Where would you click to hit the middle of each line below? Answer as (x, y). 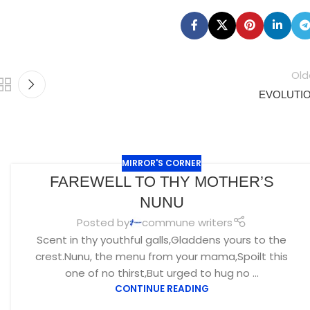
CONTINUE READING (162, 289)
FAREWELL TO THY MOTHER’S (162, 182)
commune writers (188, 222)
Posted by (103, 222)
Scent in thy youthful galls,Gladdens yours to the (162, 240)
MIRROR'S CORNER (162, 163)
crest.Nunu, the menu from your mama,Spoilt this (162, 257)
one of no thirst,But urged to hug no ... (162, 273)
